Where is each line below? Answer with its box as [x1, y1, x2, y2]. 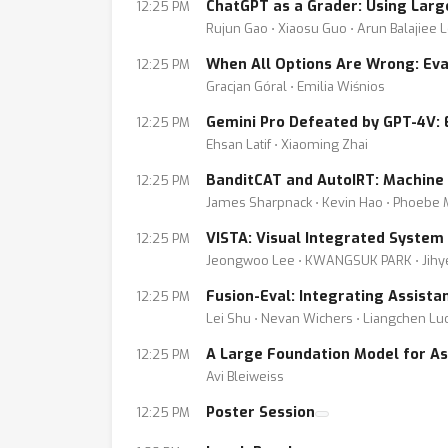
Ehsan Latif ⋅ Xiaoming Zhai [206, 136, 368, 153]
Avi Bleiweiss [206, 368, 284, 385]
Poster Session [206, 403, 315, 422]
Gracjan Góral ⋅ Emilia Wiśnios [206, 78, 385, 95]
